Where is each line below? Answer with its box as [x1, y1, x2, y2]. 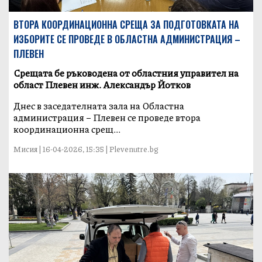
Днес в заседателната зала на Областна [13, 99, 185, 113]
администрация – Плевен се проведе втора [13, 111, 201, 125]
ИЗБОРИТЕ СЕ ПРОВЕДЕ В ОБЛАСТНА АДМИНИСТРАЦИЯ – [13, 32, 241, 47]
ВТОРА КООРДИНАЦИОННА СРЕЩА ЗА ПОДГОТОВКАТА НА [13, 18, 240, 32]
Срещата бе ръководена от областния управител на [13, 66, 239, 80]
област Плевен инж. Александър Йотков [13, 78, 191, 92]
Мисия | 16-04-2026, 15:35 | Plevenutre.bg [13, 144, 159, 155]
